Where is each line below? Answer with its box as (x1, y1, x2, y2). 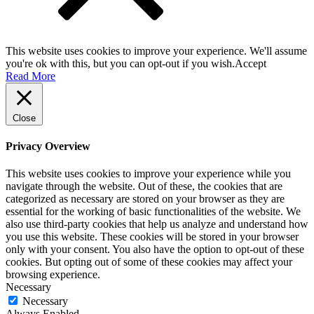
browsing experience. (6, 268, 100, 281)
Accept (235, 57, 266, 69)
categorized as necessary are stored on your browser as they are (6, 193, 285, 205)
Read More (6, 69, 55, 82)
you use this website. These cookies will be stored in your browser (6, 231, 299, 243)
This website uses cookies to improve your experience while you (6, 168, 291, 180)
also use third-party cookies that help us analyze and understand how (6, 218, 308, 231)
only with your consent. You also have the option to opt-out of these (6, 243, 304, 256)
